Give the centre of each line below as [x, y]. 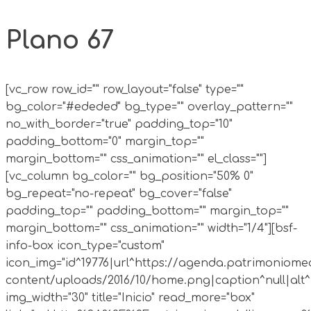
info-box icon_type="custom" [85, 245]
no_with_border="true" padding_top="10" [119, 124]
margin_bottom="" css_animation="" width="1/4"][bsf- [151, 228]
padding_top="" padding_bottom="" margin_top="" [147, 211]
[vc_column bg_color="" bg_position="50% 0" [129, 176]
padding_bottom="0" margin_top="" [105, 141]
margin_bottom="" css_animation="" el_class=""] [136, 159]
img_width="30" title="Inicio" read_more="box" [130, 297]
